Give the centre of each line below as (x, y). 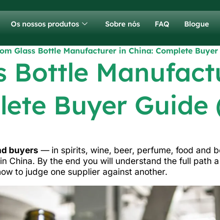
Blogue (197, 24)
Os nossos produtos (45, 24)
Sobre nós (123, 24)
